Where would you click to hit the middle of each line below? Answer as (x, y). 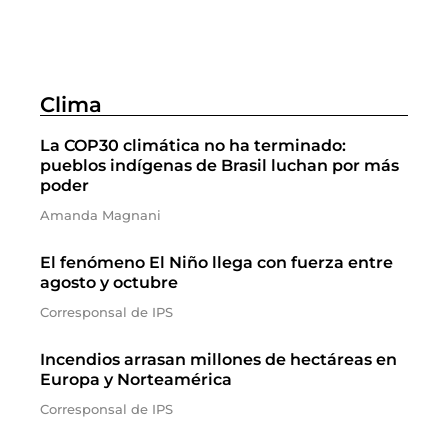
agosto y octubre (109, 282)
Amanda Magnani (100, 215)
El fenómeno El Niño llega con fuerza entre (216, 262)
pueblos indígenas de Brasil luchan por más (219, 165)
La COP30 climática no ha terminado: (193, 145)
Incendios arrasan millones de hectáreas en (218, 359)
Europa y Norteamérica (136, 379)
